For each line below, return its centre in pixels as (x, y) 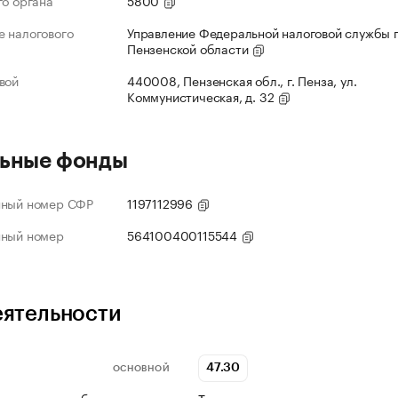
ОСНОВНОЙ (141, 368)
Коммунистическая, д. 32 (203, 96)
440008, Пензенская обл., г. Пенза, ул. (242, 80)
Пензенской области (190, 48)
